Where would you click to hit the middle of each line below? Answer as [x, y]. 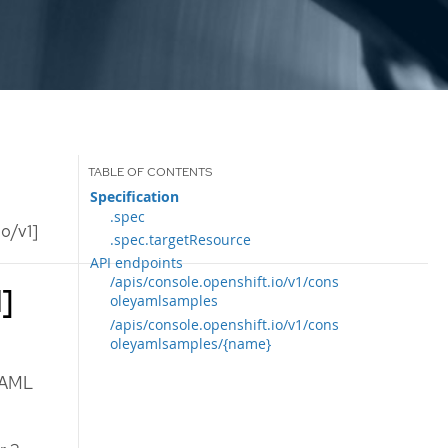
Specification [135, 196]
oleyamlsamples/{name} [191, 343]
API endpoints [137, 263]
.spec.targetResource [181, 239]
